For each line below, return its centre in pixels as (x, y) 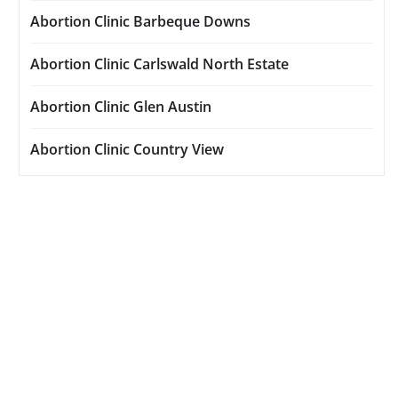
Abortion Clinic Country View (127, 150)
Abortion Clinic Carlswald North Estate (159, 64)
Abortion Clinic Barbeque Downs (140, 22)
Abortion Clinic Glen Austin (121, 107)
